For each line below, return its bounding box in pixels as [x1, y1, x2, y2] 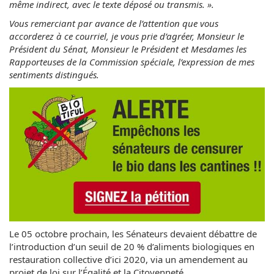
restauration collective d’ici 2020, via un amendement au [9, 253, 248, 265]
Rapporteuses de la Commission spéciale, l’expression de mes [9, 56, 254, 68]
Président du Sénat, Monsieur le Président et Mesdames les [9, 43, 246, 55]
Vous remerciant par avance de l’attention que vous [9, 17, 218, 29]
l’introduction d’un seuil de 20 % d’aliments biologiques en [9, 240, 254, 253]
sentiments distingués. [9, 68, 99, 81]
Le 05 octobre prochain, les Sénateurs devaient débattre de [9, 227, 257, 240]
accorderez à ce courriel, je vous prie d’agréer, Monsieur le [9, 30, 244, 42]
